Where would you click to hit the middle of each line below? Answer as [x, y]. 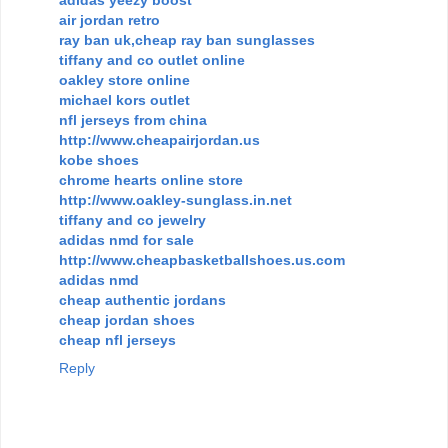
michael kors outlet [124, 99]
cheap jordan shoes [127, 319]
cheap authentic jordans [142, 299]
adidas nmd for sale [126, 239]
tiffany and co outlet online [152, 59]
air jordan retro [109, 19]
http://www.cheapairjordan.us [159, 139]
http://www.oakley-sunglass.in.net [175, 199]
